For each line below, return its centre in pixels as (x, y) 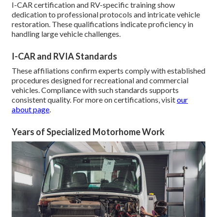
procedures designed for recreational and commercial (100, 80)
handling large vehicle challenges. (66, 34)
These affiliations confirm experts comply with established (108, 71)
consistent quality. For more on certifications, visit (94, 100)
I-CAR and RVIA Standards (64, 56)
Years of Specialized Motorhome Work (88, 132)
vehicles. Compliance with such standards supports (95, 90)
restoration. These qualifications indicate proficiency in (102, 24)
